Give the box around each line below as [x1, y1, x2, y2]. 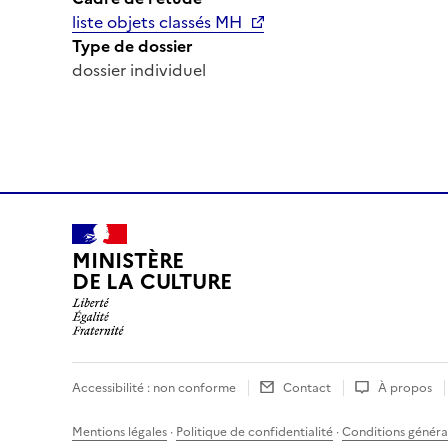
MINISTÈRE [72, 245, 185, 277]
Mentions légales [72, 422, 167, 441]
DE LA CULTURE [72, 266, 233, 298]
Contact [283, 378, 331, 397]
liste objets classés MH [72, 9, 242, 34]
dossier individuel [72, 57, 206, 82]
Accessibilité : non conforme [72, 378, 236, 397]
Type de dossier [72, 33, 193, 58]
